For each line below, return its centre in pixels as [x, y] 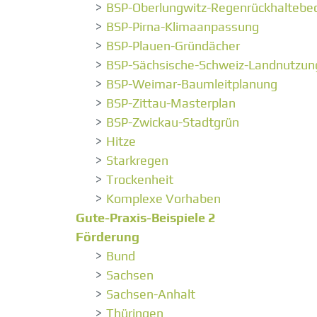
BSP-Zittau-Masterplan [171, 103]
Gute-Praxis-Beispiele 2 [145, 218]
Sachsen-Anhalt [151, 294]
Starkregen [137, 161]
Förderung [108, 237]
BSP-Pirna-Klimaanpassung [183, 27]
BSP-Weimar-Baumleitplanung [192, 84]
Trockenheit [140, 180]
